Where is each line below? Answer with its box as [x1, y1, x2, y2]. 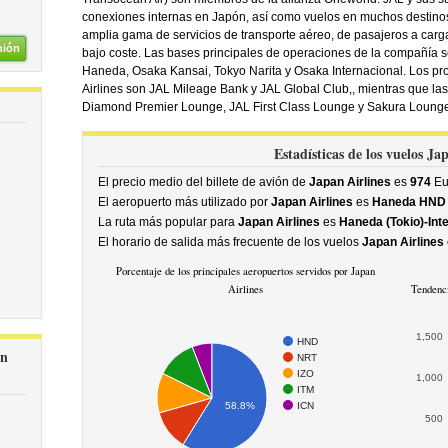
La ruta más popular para [97, 215, 238, 229]
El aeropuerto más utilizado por [97, 195, 271, 209]
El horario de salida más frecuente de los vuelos [97, 235, 362, 249]
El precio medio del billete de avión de [97, 175, 309, 189]
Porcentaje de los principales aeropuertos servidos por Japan [116, 264, 375, 278]
